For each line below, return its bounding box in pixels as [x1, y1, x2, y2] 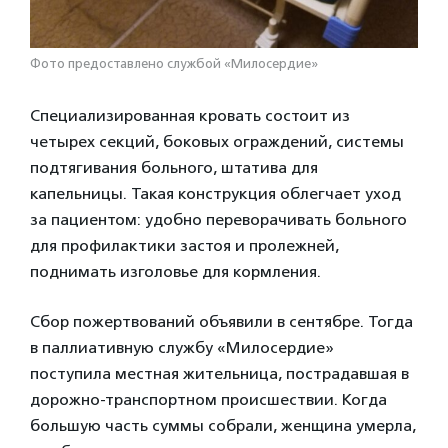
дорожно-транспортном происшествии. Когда [30, 390, 387, 409]
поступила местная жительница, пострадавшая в [30, 364, 409, 383]
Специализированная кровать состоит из [30, 106, 350, 125]
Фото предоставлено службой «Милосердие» [30, 56, 318, 71]
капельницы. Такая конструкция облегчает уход [30, 184, 401, 203]
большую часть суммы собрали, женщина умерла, [30, 416, 416, 435]
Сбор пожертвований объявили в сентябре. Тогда [30, 312, 413, 331]
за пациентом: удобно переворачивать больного [30, 210, 407, 229]
